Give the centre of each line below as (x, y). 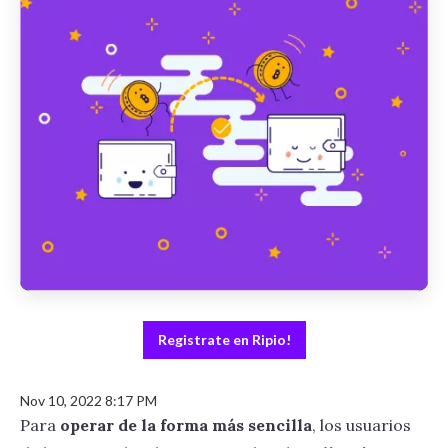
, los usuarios (361, 424)
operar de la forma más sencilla (186, 424)
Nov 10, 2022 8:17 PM (88, 400)
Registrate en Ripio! (224, 339)
